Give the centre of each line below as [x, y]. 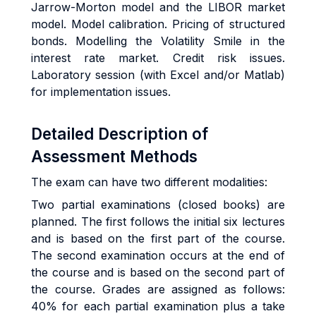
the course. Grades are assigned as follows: [158, 289]
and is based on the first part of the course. [158, 238]
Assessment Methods [114, 156]
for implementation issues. [101, 92]
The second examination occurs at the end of [158, 255]
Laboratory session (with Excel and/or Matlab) [158, 75]
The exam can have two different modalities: [149, 182]
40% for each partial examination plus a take [158, 306]
